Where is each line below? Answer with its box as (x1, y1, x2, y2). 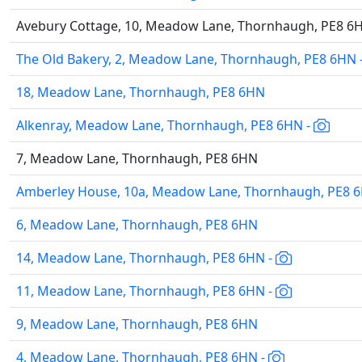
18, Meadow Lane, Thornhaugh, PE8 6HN (16, 83, 265, 101)
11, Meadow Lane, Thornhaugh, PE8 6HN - (16, 282, 276, 300)
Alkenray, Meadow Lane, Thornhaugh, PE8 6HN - (16, 116, 314, 134)
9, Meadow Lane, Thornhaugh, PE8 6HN (16, 315, 258, 333)
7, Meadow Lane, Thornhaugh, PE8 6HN (16, 149, 258, 167)
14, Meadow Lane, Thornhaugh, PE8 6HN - (16, 249, 276, 267)
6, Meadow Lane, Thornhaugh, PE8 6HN (16, 216, 258, 234)
